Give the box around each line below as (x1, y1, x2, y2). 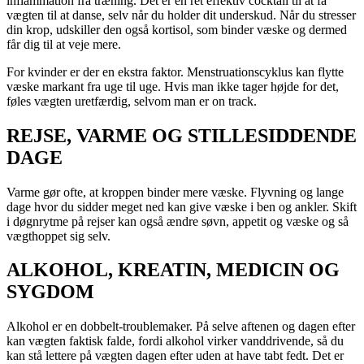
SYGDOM (6, 281, 94, 303)
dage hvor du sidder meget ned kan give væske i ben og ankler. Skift (6, 199, 357, 214)
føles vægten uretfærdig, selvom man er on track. (6, 93, 257, 108)
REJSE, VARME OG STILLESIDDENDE (6, 124, 357, 146)
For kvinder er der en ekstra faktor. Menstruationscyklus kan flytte (6, 64, 344, 79)
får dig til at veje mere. (6, 37, 121, 51)
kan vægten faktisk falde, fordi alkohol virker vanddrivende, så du (6, 334, 344, 349)
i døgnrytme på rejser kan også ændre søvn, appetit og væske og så (6, 214, 349, 228)
